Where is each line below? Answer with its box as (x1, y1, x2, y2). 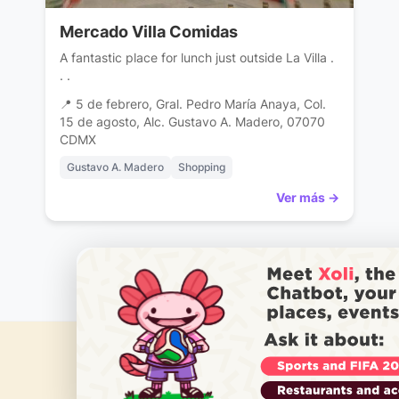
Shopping (177, 160, 225, 175)
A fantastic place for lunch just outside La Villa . (59, 50, 334, 66)
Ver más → (276, 190, 340, 206)
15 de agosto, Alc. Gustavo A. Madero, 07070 (59, 115, 325, 130)
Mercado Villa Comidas (59, 22, 238, 42)
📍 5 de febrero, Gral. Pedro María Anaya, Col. (59, 97, 326, 112)
